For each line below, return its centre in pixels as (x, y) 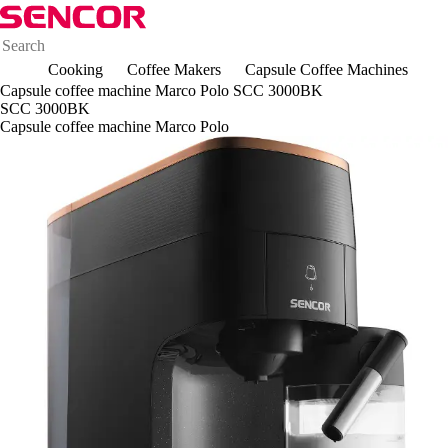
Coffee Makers (174, 69)
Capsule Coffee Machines (326, 69)
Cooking (75, 69)
